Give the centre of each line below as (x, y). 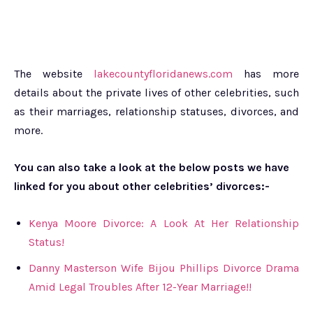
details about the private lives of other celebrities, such (156, 93)
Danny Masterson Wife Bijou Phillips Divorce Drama (164, 268)
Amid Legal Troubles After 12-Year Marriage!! (140, 287)
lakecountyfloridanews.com (163, 74)
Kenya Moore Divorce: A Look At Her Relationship (164, 224)
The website (54, 74)
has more (266, 74)
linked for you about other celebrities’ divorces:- (142, 187)
